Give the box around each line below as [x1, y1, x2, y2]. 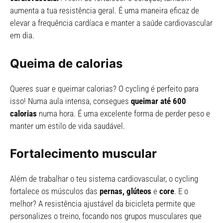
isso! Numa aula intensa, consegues [10, 96, 131, 106]
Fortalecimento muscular [10, 146, 157, 161]
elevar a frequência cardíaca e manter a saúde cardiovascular [10, 18, 213, 28]
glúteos [126, 186, 153, 197]
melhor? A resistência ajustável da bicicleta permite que [10, 199, 195, 209]
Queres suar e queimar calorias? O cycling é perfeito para [10, 83, 199, 94]
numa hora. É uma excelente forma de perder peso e [39, 108, 210, 118]
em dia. [10, 30, 34, 41]
